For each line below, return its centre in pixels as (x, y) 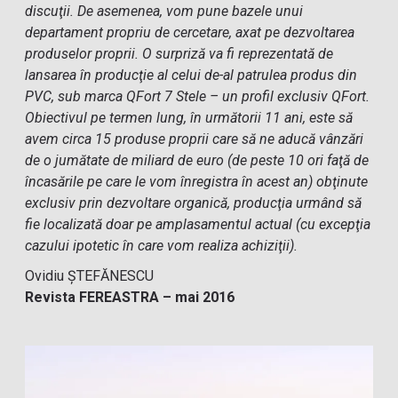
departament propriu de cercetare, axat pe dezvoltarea (190, 32)
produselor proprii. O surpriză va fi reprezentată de (179, 54)
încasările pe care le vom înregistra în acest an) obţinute (197, 182)
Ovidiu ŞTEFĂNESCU (90, 276)
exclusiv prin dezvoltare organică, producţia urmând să (194, 203)
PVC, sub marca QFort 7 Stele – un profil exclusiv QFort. (198, 96)
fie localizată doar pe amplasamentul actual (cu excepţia (198, 224)
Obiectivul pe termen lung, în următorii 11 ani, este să (189, 118)
